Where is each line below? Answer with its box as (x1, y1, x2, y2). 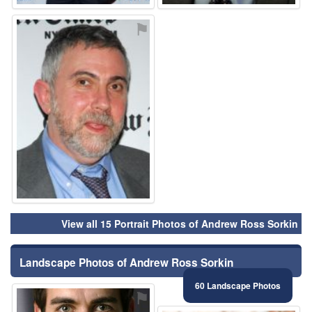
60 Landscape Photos (195, 279, 281, 292)
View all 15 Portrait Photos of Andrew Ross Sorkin (61, 217, 298, 231)
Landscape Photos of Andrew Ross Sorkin (19, 255, 233, 271)
